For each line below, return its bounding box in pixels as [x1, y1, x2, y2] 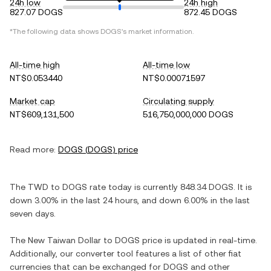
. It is [233, 182, 252, 192]
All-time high [10, 60, 60, 70]
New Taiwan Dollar [28, 235, 101, 245]
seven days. [10, 209, 56, 218]
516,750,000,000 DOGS [143, 109, 233, 119]
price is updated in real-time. [140, 235, 257, 245]
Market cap [10, 96, 55, 106]
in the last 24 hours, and [59, 195, 159, 205]
